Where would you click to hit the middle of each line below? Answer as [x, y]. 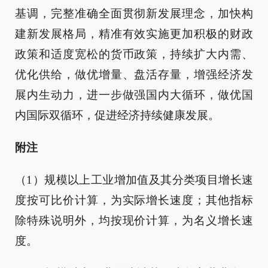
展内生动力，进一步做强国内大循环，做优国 [134, 95]
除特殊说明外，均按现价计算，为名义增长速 [134, 220]
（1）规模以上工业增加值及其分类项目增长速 [134, 180]
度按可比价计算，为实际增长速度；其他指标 [134, 200]
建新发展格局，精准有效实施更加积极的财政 [134, 34]
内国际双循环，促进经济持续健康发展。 [117, 115]
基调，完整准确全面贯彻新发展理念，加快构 [134, 13]
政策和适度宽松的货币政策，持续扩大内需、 [134, 54]
